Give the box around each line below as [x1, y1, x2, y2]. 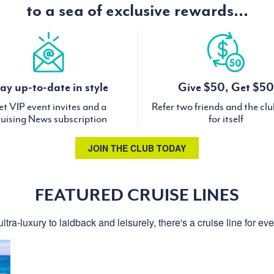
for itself [208, 113, 243, 125]
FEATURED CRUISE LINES [35, 185, 239, 205]
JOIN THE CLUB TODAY [88, 142, 186, 155]
